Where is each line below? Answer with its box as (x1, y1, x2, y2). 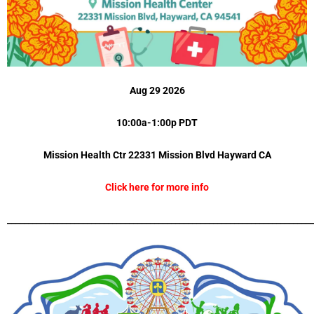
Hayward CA (217, 149, 271, 161)
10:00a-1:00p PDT (116, 117, 198, 129)
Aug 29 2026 (129, 85, 185, 97)
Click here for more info (105, 182, 209, 193)
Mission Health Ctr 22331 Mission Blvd (43, 149, 217, 161)
